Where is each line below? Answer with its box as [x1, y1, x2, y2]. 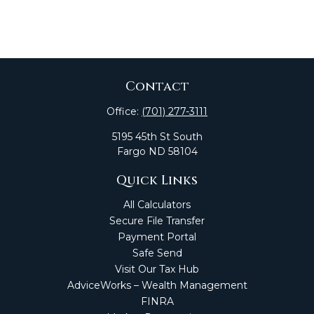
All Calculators [123, 198, 191, 211]
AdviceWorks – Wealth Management [67, 279, 247, 292]
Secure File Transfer [109, 214, 205, 227]
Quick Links [116, 172, 198, 189]
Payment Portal [118, 231, 196, 243]
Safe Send [132, 247, 182, 259]
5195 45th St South [111, 130, 203, 143]
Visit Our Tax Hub [115, 263, 199, 275]
